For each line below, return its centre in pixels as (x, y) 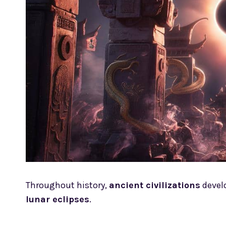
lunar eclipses (58, 200)
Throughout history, (67, 185)
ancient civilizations (155, 185)
